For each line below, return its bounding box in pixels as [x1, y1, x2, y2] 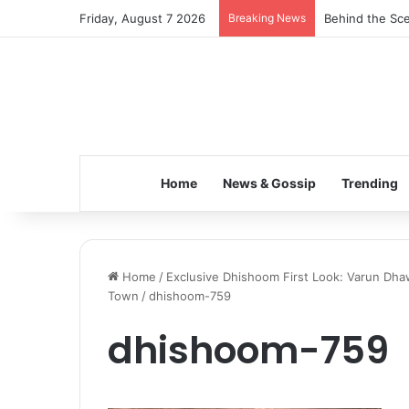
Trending [341, 175, 398, 191]
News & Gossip [222, 175, 316, 191]
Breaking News [228, 11, 306, 25]
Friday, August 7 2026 [79, 11, 205, 26]
